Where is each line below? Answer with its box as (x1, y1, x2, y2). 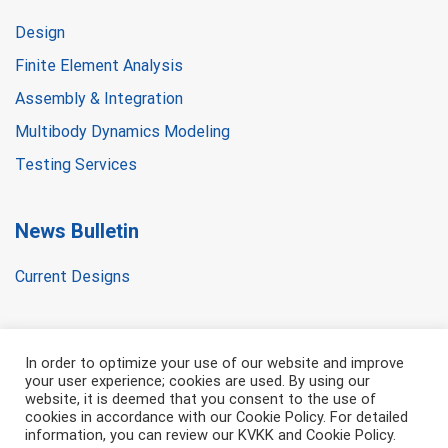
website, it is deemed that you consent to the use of (25, 390, 376, 408)
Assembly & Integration (15, 89, 183, 109)
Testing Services (15, 155, 137, 175)
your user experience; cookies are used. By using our (25, 372, 370, 390)
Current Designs (15, 267, 130, 287)
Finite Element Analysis (15, 56, 183, 76)
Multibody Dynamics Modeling (15, 122, 230, 142)
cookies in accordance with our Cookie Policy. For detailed (25, 408, 408, 426)
